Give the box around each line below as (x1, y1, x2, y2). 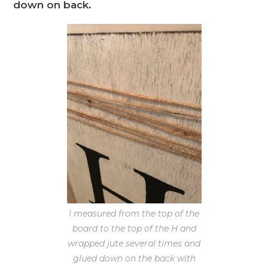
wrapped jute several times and (68, 238, 200, 249)
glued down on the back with (72, 253, 196, 264)
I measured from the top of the (69, 208, 199, 220)
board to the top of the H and (72, 223, 196, 234)
